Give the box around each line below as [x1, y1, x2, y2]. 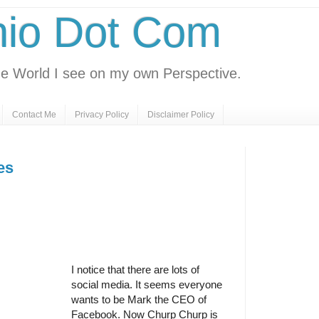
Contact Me [12, 110, 56, 120]
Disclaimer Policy [147, 110, 214, 120]
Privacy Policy [75, 110, 129, 120]
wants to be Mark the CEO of [71, 293, 206, 306]
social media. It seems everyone [71, 278, 222, 291]
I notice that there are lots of [71, 263, 199, 276]
